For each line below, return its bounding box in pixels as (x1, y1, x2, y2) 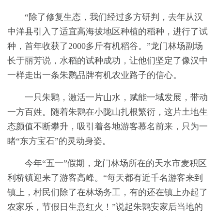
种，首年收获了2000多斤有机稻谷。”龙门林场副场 (7, 41, 203, 51)
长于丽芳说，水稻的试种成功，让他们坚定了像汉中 (7, 56, 208, 66)
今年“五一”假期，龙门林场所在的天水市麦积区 (25, 158, 207, 169)
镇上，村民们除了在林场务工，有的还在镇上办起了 (7, 187, 208, 198)
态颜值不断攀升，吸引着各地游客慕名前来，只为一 (7, 122, 208, 132)
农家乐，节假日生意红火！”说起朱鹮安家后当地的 (7, 202, 203, 212)
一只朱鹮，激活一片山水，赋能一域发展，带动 (25, 93, 208, 103)
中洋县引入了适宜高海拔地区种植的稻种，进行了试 (7, 27, 208, 37)
